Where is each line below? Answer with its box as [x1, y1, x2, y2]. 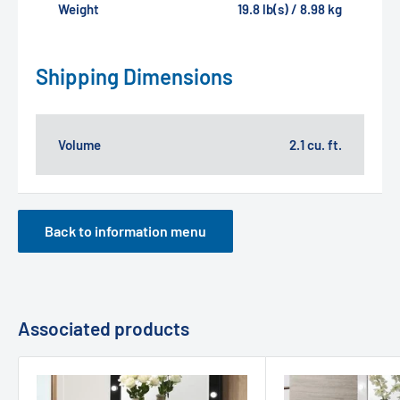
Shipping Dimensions [36, 62, 233, 89]
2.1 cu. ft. [289, 136, 342, 153]
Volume [58, 136, 101, 153]
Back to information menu [45, 221, 206, 239]
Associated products [18, 316, 189, 339]
